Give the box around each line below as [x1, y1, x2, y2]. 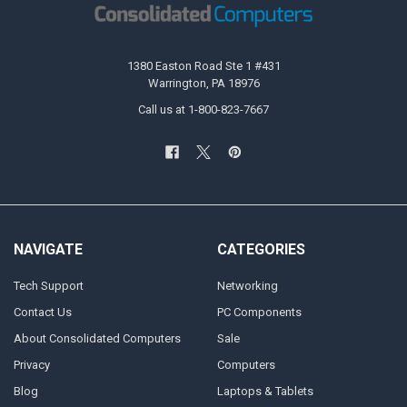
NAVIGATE [13, 241, 83, 259]
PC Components [216, 304, 302, 319]
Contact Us [13, 304, 72, 319]
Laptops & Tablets [216, 383, 313, 398]
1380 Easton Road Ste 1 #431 [126, 58, 281, 73]
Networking [216, 278, 278, 293]
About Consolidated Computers [13, 331, 181, 345]
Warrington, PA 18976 [147, 75, 260, 90]
